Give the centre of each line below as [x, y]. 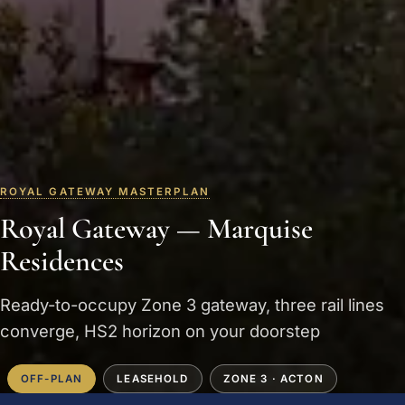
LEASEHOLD [153, 378]
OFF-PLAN [52, 378]
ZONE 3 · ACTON [273, 378]
